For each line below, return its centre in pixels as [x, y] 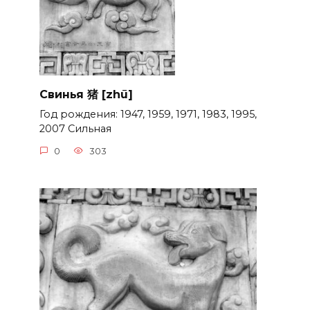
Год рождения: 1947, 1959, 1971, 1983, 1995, [148, 115]
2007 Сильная [75, 129]
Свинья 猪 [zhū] [86, 94]
